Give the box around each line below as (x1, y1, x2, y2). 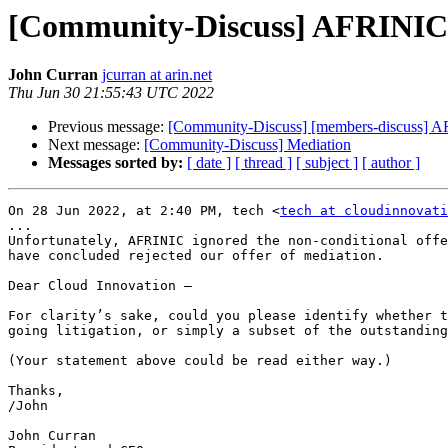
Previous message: (48, 118, 168, 136)
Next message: (48, 136, 144, 154)
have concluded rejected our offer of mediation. (8, 248, 384, 264)
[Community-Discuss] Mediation (144, 136, 351, 154)
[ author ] (362, 154, 420, 172)
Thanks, (8, 383, 64, 399)
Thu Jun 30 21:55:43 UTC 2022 (8, 84, 214, 102)
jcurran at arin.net (102, 66, 212, 84)
